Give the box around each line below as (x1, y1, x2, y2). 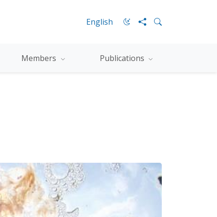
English (86, 16, 113, 27)
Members (21, 52, 59, 63)
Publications (100, 52, 147, 63)
